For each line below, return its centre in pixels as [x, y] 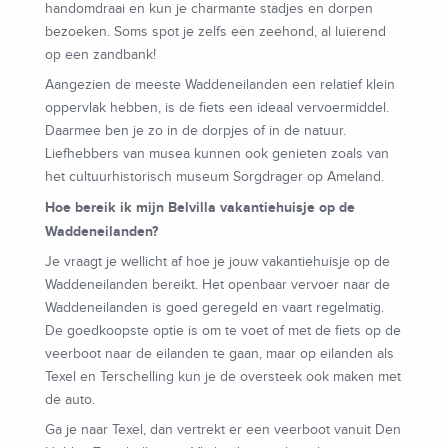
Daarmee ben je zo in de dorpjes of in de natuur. [195, 131]
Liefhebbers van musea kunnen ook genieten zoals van [217, 154]
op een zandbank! [100, 55]
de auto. [70, 400]
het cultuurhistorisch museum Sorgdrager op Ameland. [214, 177]
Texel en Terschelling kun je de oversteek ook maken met [223, 377]
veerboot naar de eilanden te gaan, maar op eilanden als [219, 354]
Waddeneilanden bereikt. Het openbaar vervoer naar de [217, 285]
